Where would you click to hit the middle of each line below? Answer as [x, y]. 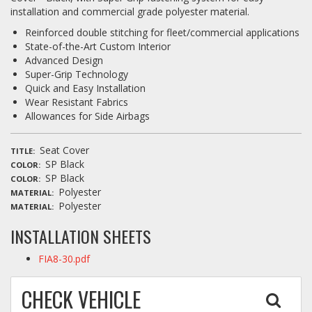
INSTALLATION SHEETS [81, 236]
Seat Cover [64, 150]
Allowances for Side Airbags [87, 116]
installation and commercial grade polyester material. [130, 12]
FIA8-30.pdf [64, 259]
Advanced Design [64, 61]
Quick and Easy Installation [85, 88]
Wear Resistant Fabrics [77, 102]
